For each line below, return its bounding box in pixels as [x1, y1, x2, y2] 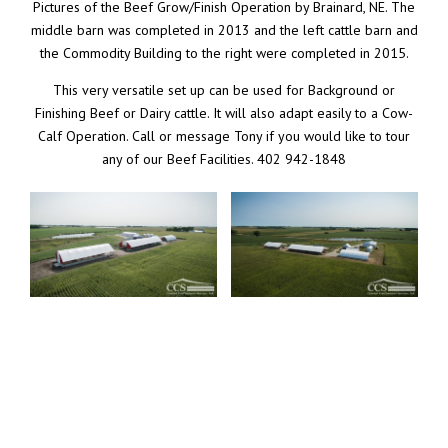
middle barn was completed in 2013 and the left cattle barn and [30, 20, 418, 39]
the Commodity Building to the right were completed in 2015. [39, 43, 409, 62]
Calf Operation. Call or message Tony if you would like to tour [38, 126, 410, 145]
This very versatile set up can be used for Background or [53, 80, 395, 99]
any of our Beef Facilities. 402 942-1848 [102, 149, 346, 168]
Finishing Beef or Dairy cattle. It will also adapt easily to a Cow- [35, 103, 413, 122]
